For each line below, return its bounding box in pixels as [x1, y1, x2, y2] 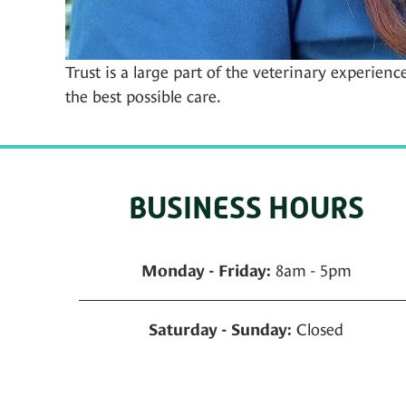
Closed [292, 319, 344, 339]
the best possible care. [65, 86, 221, 106]
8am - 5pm [270, 260, 352, 280]
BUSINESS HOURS [128, 189, 364, 226]
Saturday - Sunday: [149, 320, 293, 339]
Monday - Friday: [140, 261, 271, 280]
